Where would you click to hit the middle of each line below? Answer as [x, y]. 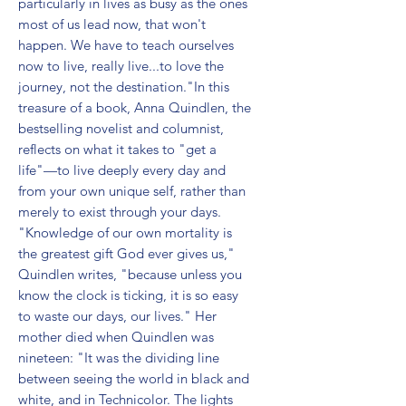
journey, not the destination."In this [124, 86]
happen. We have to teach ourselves [126, 44]
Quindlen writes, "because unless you [130, 274]
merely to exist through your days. [120, 211]
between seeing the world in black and [134, 378]
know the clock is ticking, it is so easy [128, 295]
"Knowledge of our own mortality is [125, 232]
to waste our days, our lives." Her [117, 315]
